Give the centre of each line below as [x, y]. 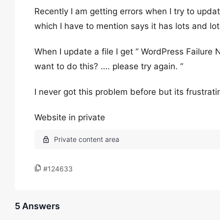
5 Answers [37, 206]
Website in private [70, 117]
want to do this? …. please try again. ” [109, 66]
